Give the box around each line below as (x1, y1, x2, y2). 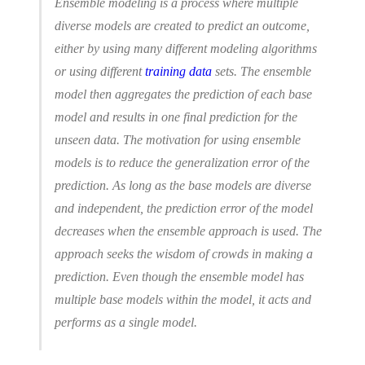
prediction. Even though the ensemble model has (55, 270, 304, 284)
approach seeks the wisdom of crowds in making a (55, 247, 313, 262)
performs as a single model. (55, 315, 197, 330)
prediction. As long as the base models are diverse (55, 178, 311, 193)
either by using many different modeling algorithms (55, 42, 317, 56)
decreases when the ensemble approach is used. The (55, 224, 322, 239)
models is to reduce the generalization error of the (55, 156, 310, 170)
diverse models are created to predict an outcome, (55, 19, 310, 33)
